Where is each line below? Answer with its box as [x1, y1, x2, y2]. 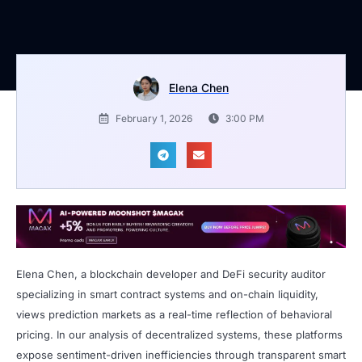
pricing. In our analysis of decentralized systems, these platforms [16, 328, 343, 342]
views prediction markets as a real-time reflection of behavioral [16, 308, 332, 322]
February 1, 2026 [115, 112, 192, 125]
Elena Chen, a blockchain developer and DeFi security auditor [16, 267, 326, 281]
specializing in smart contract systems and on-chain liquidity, [16, 288, 318, 301]
